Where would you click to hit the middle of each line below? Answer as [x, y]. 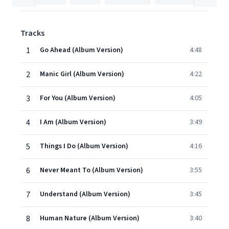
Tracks [32, 33]
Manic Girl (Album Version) [82, 74]
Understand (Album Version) [85, 194]
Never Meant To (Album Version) [91, 170]
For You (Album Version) [78, 98]
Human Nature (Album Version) [90, 218]
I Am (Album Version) [73, 122]
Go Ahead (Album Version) [82, 50]
